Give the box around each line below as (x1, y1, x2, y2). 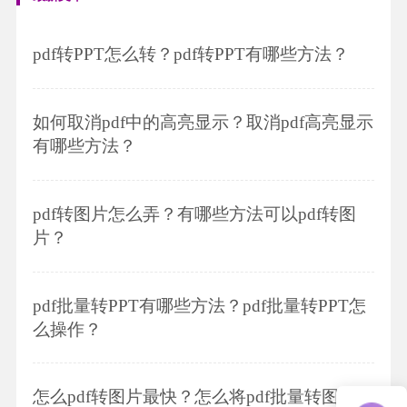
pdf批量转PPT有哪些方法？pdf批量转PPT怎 (32, 295, 366, 315)
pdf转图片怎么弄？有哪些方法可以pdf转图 (32, 203, 356, 223)
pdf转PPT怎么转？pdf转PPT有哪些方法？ (32, 45, 349, 65)
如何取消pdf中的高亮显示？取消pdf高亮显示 (32, 112, 373, 132)
